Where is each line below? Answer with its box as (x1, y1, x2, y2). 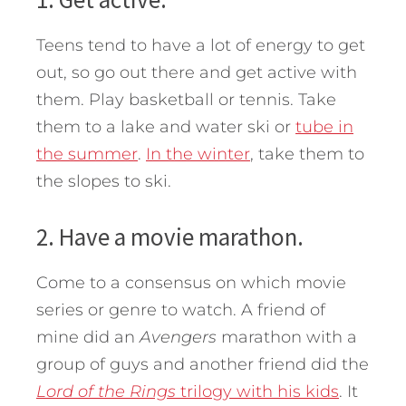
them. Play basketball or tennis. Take (36, 90, 336, 111)
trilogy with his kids (176, 382, 339, 402)
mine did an (36, 327, 140, 348)
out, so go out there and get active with (36, 63, 357, 83)
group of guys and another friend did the (36, 354, 369, 375)
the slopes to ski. (36, 171, 171, 192)
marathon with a (217, 327, 357, 348)
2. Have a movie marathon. (36, 221, 304, 253)
